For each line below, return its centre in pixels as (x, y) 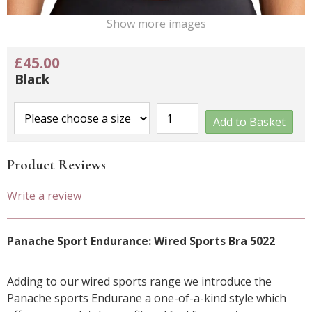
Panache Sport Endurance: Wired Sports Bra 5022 (141, 241)
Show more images (156, 23)
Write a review (44, 196)
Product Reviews (56, 165)
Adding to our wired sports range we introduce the (139, 282)
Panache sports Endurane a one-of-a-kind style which (147, 298)
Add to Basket (249, 122)
